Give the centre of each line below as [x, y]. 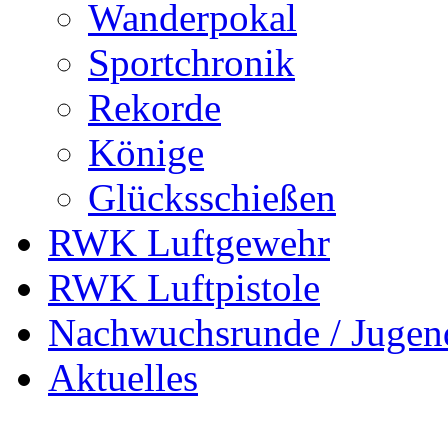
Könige [146, 153]
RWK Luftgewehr [189, 243]
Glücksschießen [212, 198]
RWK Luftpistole [184, 288]
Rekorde [154, 108]
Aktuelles [123, 378]
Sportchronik [191, 63]
